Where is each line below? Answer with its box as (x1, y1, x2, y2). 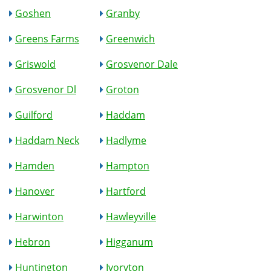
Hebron (15, 235, 50, 249)
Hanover (15, 184, 54, 198)
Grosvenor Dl (15, 83, 76, 96)
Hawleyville (106, 210, 156, 223)
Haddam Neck (15, 134, 79, 147)
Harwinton (15, 210, 64, 223)
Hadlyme (106, 134, 146, 147)
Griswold (15, 57, 56, 71)
